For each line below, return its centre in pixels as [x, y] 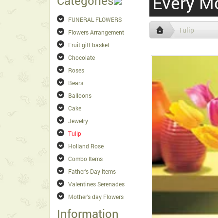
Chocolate [82, 57]
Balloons [80, 95]
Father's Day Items [92, 171]
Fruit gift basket [89, 45]
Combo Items [85, 159]
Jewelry [78, 121]
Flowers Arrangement [96, 32]
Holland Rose [86, 146]
